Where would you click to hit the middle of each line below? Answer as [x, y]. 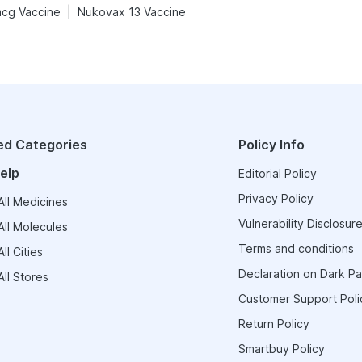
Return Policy [274, 324]
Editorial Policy [277, 173]
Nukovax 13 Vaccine [132, 12]
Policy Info [271, 145]
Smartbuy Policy [281, 349]
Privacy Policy [276, 198]
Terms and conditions [296, 248]
